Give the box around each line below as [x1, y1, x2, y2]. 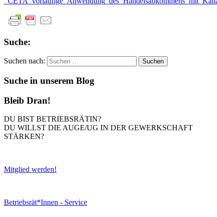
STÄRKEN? [4, 132, 44, 141]
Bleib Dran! [4, 95, 50, 106]
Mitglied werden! [4, 165, 57, 174]
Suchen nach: [4, 57, 45, 65]
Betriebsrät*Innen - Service [4, 198, 87, 207]
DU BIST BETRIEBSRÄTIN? [4, 115, 101, 124]
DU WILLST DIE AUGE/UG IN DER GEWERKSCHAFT [4, 124, 193, 132]
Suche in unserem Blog [4, 75, 94, 86]
